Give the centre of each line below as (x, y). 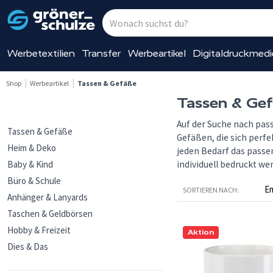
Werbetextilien (41, 53)
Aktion (201, 232)
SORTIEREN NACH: (211, 190)
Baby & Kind (30, 164)
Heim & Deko (32, 148)
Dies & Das (28, 246)
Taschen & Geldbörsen (50, 214)
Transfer (101, 53)
